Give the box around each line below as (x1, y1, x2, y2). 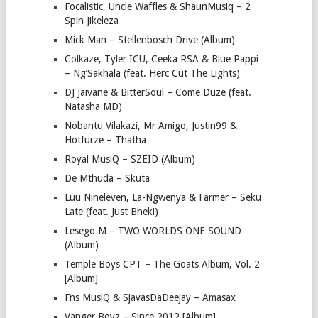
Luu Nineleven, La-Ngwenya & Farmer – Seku (64, 192, 261, 203)
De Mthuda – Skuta (64, 172, 150, 184)
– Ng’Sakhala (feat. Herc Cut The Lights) (64, 67, 240, 79)
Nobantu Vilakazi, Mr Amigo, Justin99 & (64, 120, 237, 131)
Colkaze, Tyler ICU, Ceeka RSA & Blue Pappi (64, 53, 258, 65)
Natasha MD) (64, 101, 122, 112)
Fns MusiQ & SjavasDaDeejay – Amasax (64, 292, 236, 303)
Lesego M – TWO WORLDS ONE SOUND (64, 225, 241, 236)
